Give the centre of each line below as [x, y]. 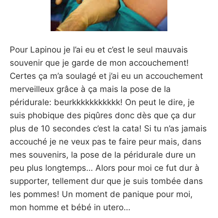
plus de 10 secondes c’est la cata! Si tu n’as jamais [108, 129]
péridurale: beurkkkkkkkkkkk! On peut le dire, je [102, 102]
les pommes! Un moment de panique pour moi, [101, 194]
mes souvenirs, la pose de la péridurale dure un [103, 155]
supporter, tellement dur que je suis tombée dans [106, 181]
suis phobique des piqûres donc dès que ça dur [103, 116]
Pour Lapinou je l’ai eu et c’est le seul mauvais [99, 50]
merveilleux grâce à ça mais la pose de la [90, 89]
